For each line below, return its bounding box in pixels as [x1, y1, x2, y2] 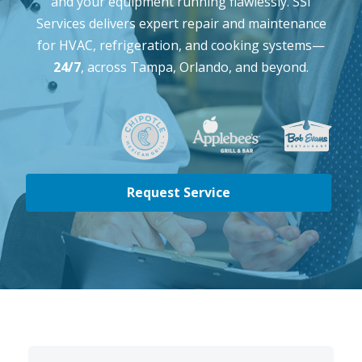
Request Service [127, 183, 230, 201]
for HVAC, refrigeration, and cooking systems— [37, 36, 325, 54]
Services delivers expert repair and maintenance [36, 15, 326, 32]
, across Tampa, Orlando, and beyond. [81, 58, 309, 76]
